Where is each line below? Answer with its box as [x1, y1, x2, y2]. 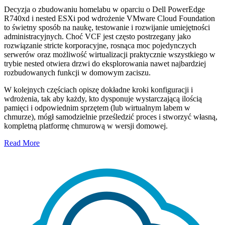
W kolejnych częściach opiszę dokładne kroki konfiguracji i [4, 85, 193, 94]
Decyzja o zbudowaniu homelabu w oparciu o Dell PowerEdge [4, 5, 205, 14]
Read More [4, 138, 40, 147]
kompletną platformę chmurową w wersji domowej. [4, 121, 168, 130]
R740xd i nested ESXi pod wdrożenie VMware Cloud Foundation [4, 14, 215, 23]
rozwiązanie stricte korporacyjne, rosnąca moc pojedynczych [4, 41, 196, 50]
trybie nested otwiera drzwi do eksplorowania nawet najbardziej [4, 59, 206, 68]
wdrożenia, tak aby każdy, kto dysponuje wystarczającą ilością [4, 94, 202, 103]
